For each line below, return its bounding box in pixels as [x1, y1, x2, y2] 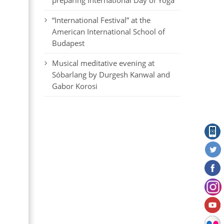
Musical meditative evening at [51, 58, 154, 68]
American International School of [51, 26, 165, 36]
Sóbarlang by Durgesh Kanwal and [51, 69, 170, 79]
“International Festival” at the [51, 15, 150, 25]
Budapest [51, 38, 84, 48]
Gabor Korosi [51, 81, 97, 91]
